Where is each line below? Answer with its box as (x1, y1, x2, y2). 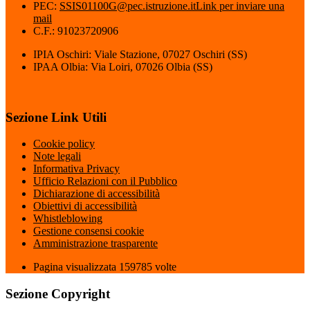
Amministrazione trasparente (33, 237, 158, 250)
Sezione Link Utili (6, 109, 107, 125)
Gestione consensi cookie (33, 225, 144, 237)
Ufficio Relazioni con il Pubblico (33, 175, 177, 188)
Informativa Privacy (33, 163, 120, 175)
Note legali (33, 150, 81, 163)
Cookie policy (33, 138, 95, 150)
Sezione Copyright (6, 286, 110, 302)
